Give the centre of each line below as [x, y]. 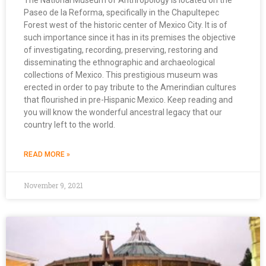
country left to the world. [69, 125]
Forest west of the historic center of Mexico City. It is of [126, 25]
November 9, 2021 [53, 186]
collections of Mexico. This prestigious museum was [121, 75]
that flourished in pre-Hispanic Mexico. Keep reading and [128, 100]
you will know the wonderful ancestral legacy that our [123, 113]
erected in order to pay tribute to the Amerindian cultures [130, 88]
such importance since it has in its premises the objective [130, 38]
